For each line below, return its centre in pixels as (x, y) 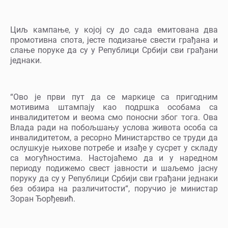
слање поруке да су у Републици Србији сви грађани (114, 50)
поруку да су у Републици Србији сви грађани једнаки (114, 179)
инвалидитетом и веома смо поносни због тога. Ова (114, 118)
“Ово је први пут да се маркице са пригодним (114, 97)
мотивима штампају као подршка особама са (114, 107)
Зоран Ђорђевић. (43, 199)
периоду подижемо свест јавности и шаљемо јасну (114, 168)
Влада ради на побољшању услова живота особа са (114, 128)
